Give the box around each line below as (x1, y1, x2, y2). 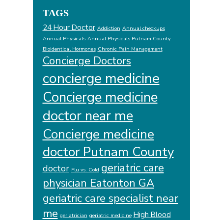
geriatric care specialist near (42, 191, 178, 206)
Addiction (97, 24, 120, 32)
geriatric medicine (89, 211, 132, 219)
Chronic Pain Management (97, 45, 163, 53)
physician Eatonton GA (42, 175, 154, 191)
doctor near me (42, 106, 133, 125)
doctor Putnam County (42, 142, 174, 161)
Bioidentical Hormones (42, 45, 96, 53)
